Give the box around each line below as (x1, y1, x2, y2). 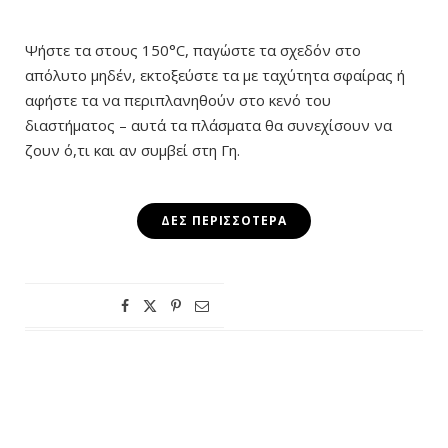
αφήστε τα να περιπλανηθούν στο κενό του (25, 90, 331, 111)
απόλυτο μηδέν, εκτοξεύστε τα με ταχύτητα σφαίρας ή (25, 65, 405, 86)
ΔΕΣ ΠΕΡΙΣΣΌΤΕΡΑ (161, 212, 287, 230)
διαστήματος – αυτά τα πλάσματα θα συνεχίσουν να (25, 115, 392, 136)
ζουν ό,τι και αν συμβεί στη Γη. (25, 140, 240, 161)
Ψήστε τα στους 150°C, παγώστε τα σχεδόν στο (25, 40, 361, 61)
